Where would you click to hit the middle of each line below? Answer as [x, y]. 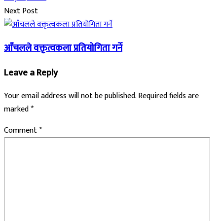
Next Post [21, 11]
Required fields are [168, 96]
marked [17, 110]
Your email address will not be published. [70, 96]
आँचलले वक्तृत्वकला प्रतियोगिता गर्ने [63, 48]
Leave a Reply [31, 73]
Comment [21, 131]
